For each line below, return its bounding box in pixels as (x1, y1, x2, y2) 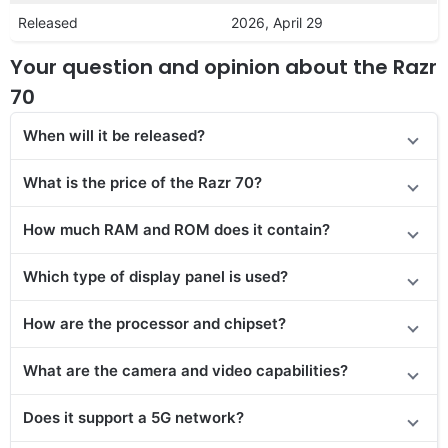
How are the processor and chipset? (23, 313, 286, 333)
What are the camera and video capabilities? (23, 360, 348, 380)
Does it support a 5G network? (23, 407, 244, 427)
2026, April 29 (231, 13, 323, 31)
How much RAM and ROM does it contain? (23, 219, 330, 239)
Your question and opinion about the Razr (10, 52, 437, 81)
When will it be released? (23, 125, 205, 145)
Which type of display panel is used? (23, 266, 288, 286)
